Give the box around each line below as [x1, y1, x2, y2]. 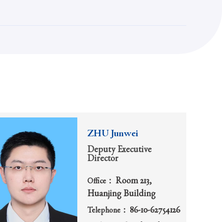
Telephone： [87, 207, 130, 216]
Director [87, 154, 118, 164]
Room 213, [115, 176, 152, 186]
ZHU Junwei [87, 129, 138, 139]
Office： [87, 177, 115, 186]
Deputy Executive [87, 145, 152, 155]
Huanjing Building [87, 189, 156, 199]
